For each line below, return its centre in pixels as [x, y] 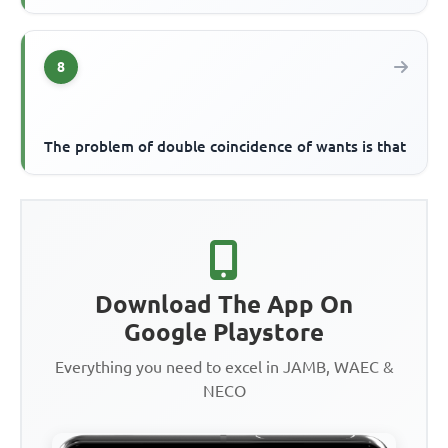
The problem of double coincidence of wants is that [225, 147]
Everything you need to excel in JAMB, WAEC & [224, 367]
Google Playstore [224, 333]
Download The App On [224, 305]
